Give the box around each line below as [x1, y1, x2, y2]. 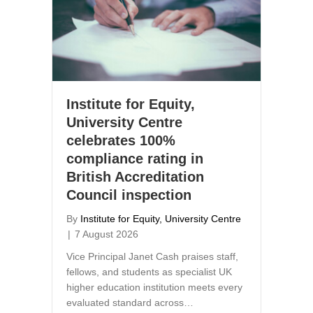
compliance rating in [66, 151, 203, 167]
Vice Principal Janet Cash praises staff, [66, 251, 238, 263]
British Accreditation [66, 169, 204, 185]
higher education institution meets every [66, 282, 242, 293]
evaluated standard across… [66, 297, 194, 309]
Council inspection [66, 187, 191, 203]
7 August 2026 [75, 228, 138, 240]
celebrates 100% [66, 133, 175, 149]
